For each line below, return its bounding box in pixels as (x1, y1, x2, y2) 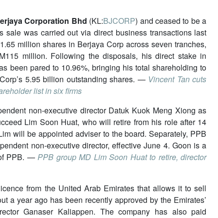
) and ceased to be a (135, 15, 207, 26)
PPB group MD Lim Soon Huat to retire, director (37, 151, 207, 163)
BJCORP (103, 15, 136, 26)
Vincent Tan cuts (148, 73, 207, 85)
